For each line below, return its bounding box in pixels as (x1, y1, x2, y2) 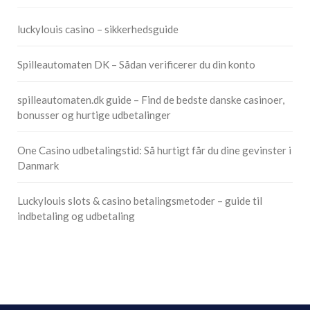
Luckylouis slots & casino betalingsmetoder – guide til (17, 194, 262, 207)
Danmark (17, 159, 59, 172)
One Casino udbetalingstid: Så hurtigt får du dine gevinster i (17, 144, 291, 156)
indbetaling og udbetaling (17, 210, 135, 222)
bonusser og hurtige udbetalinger (17, 109, 171, 121)
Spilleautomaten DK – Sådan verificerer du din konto (17, 58, 255, 71)
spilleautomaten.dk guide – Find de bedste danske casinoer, (17, 93, 284, 106)
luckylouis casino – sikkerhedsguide (17, 23, 179, 35)
